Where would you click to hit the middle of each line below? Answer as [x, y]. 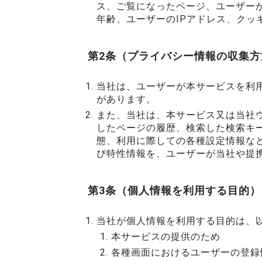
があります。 [126, 99]
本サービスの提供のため [166, 237]
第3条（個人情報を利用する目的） [174, 190]
